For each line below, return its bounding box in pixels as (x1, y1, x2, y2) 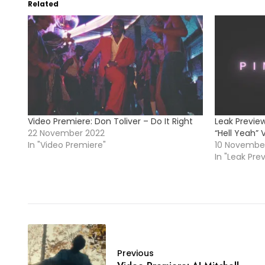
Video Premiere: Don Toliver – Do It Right (28, 115, 195, 127)
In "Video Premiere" (28, 138, 106, 151)
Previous (117, 247, 154, 259)
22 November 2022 (28, 127, 105, 139)
